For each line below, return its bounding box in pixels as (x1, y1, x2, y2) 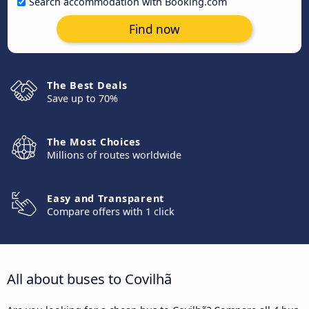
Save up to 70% (47, 92, 118, 105)
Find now (129, 21, 180, 37)
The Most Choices (47, 135, 141, 148)
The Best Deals (47, 79, 128, 92)
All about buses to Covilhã (7, 268, 172, 288)
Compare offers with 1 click (47, 205, 175, 218)
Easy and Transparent (47, 192, 164, 205)
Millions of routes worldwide (47, 148, 181, 161)
